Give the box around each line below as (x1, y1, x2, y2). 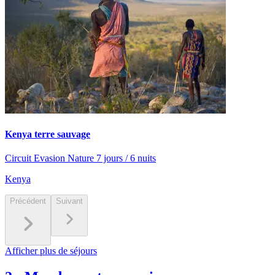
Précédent (10, 196, 46, 206)
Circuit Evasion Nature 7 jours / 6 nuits (5, 153, 156, 164)
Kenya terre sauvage (5, 128, 90, 139)
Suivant (56, 196, 83, 206)
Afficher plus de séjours (5, 246, 97, 257)
